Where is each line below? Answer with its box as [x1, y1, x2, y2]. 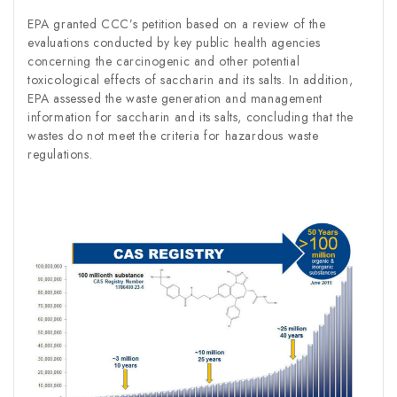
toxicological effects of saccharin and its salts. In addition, [27, 70, 354, 89]
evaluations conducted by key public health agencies [27, 33, 321, 51]
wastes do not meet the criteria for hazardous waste [27, 126, 319, 144]
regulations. [27, 144, 93, 163]
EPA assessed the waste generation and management [27, 89, 323, 107]
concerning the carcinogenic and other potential [27, 51, 300, 70]
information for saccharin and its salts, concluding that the [27, 107, 354, 126]
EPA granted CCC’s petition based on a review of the [27, 14, 326, 33]
